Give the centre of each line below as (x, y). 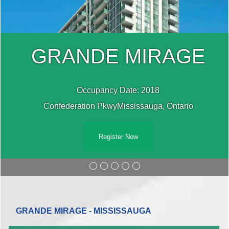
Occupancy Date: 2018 (118, 90)
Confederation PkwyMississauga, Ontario (118, 106)
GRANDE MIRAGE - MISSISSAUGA (84, 211)
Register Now (118, 136)
